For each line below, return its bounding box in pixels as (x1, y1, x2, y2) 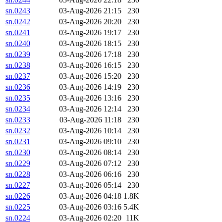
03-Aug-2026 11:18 (59, 115, 121, 124)
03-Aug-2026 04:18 (59, 192, 121, 201)
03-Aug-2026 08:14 (59, 148, 121, 157)
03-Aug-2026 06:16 (59, 170, 121, 179)
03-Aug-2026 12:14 (59, 105, 121, 113)
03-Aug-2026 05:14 (59, 181, 121, 190)
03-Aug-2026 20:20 (59, 17, 121, 26)
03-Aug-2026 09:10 (59, 137, 121, 146)
